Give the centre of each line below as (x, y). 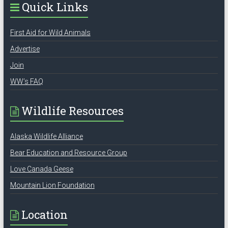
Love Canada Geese (41, 169)
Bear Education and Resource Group (68, 153)
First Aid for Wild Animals (50, 33)
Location (44, 215)
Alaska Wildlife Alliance (46, 137)
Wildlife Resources (72, 111)
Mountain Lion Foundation (52, 186)
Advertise (25, 49)
